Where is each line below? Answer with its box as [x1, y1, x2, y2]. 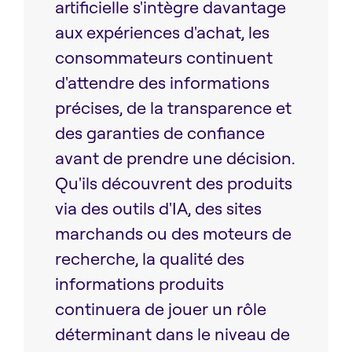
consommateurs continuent [55, 46, 273, 68]
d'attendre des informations [55, 71, 269, 93]
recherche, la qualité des [55, 247, 244, 269]
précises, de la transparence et [55, 97, 291, 119]
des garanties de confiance [55, 122, 265, 144]
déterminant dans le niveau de [55, 323, 290, 345]
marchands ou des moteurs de [55, 222, 291, 244]
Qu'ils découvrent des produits [55, 172, 292, 194]
